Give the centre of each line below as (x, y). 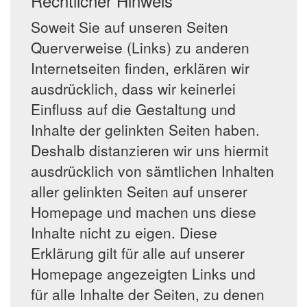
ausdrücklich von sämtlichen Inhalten (152, 171)
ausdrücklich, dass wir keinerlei (133, 88)
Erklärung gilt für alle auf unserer (138, 253)
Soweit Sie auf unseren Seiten (130, 27)
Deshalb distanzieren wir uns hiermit (150, 150)
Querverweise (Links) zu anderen (140, 47)
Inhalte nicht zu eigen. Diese (124, 232)
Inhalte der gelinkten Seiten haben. (145, 130)
